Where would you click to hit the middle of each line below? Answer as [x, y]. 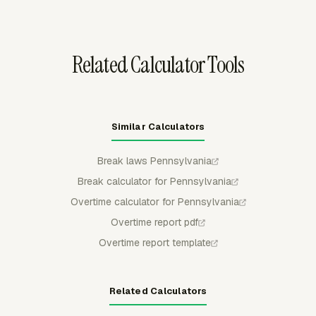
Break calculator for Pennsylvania [154, 181]
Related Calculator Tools [158, 65]
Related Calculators [158, 291]
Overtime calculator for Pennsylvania [154, 202]
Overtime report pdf [154, 222]
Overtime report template [154, 243]
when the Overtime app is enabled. [105, 10]
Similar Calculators [158, 127]
